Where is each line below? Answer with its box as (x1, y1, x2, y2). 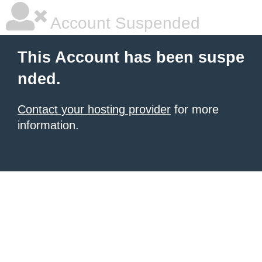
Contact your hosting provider (18, 103, 171, 116)
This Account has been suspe (18, 49, 244, 66)
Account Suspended (47, 14, 200, 32)
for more (171, 103, 219, 116)
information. (18, 119, 79, 132)
